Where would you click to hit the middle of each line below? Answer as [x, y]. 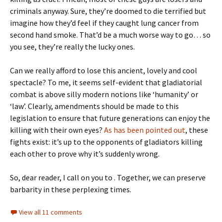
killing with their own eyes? [57, 130]
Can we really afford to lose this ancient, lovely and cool [104, 70]
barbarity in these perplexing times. [71, 189]
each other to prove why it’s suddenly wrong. [85, 154]
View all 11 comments [51, 212]
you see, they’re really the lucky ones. [72, 47]
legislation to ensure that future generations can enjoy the [110, 118]
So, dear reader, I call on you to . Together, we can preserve [108, 177]
